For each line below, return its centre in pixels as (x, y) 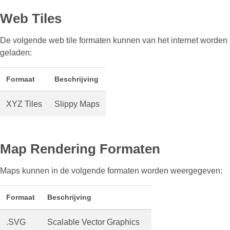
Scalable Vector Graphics (93, 222)
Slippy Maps (77, 104)
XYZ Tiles (24, 104)
